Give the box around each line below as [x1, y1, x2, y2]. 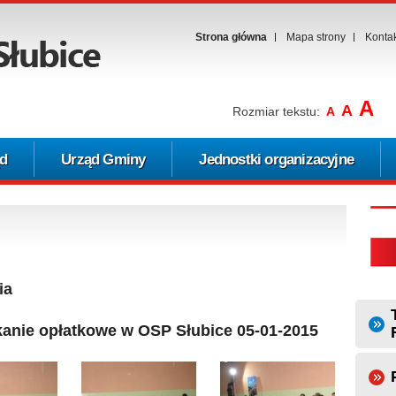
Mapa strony [286, 31, 346, 43]
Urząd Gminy [61, 151, 146, 168]
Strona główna [195, 31, 267, 43]
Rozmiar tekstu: [232, 104, 320, 118]
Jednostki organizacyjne [199, 151, 354, 168]
